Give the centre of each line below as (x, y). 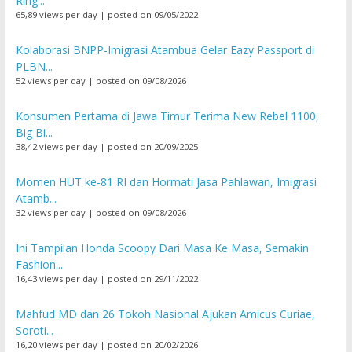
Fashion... (39, 264)
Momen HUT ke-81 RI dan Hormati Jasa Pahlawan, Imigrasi (166, 181)
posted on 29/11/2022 (152, 278)
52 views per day (50, 80)
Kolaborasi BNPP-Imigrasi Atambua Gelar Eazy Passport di (165, 49)
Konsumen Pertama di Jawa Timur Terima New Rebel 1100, (167, 115)
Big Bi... (34, 132)
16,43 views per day (56, 278)
